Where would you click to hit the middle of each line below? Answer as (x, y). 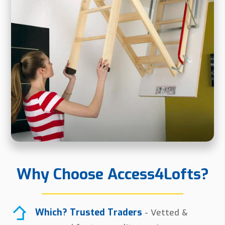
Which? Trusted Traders (88, 212)
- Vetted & (165, 212)
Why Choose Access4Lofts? (113, 174)
